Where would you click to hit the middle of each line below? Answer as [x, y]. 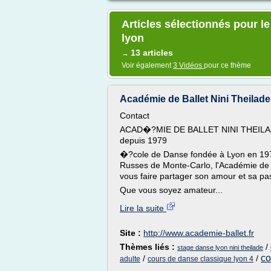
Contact [135, 116]
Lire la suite [143, 208]
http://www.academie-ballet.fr [199, 233]
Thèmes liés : [149, 247]
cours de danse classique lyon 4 [201, 259]
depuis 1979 [143, 140]
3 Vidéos [188, 65]
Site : [132, 233]
